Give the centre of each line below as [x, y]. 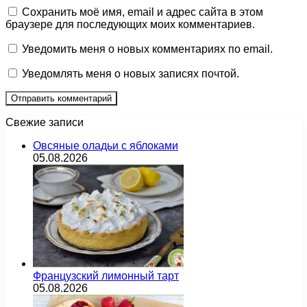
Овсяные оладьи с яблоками [106, 146]
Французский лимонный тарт [106, 276]
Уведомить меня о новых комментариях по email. [147, 49]
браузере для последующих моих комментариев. [130, 25]
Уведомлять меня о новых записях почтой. [131, 74]
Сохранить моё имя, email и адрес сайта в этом [143, 12]
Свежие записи [45, 123]
